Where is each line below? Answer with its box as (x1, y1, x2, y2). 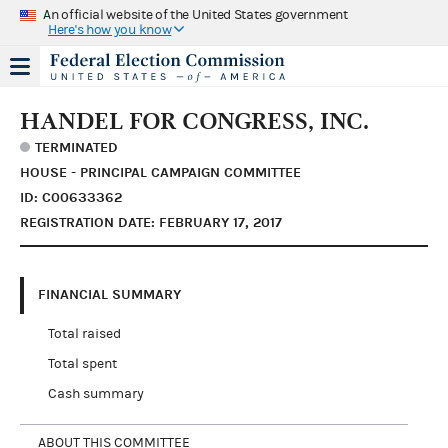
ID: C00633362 (20, 188, 122, 206)
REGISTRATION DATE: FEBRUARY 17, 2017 (20, 213, 282, 231)
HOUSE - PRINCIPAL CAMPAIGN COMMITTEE (20, 163, 301, 181)
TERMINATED (35, 138, 118, 156)
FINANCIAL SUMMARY (38, 286, 181, 303)
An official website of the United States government (43, 6, 348, 23)
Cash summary (47, 385, 144, 402)
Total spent (47, 355, 117, 372)
